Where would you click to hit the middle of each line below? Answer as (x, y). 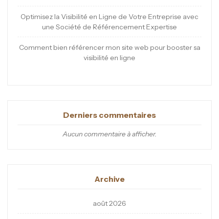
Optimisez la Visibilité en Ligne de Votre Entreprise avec (109, 17)
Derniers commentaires (109, 115)
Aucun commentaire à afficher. (109, 134)
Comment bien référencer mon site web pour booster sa (109, 48)
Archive (109, 179)
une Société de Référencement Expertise (109, 27)
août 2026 (109, 204)
